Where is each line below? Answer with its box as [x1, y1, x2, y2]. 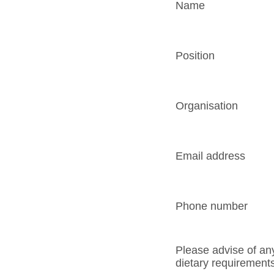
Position [176, 49, 215, 62]
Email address [176, 149, 245, 162]
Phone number [176, 199, 248, 212]
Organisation [176, 99, 238, 112]
